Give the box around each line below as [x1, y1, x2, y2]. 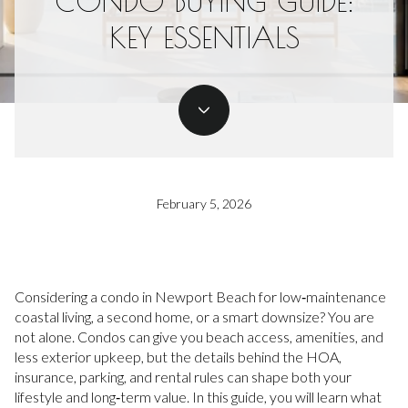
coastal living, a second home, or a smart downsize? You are [15, 308, 374, 325]
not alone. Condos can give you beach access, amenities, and [15, 328, 383, 345]
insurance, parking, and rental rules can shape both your [15, 368, 352, 385]
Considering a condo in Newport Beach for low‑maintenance [15, 288, 386, 305]
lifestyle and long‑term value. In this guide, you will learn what [15, 388, 382, 405]
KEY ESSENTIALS [108, 20, 300, 56]
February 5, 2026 [157, 196, 251, 212]
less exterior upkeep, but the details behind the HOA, [15, 348, 342, 365]
